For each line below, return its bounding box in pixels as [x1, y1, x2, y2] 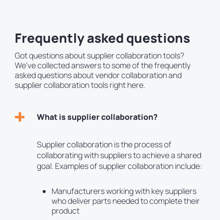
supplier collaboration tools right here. [15, 80, 145, 91]
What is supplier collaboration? [37, 111, 158, 123]
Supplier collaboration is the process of [37, 139, 171, 150]
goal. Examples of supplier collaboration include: [37, 161, 202, 172]
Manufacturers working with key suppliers [52, 186, 196, 197]
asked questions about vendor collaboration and [15, 70, 182, 81]
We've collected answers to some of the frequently [15, 60, 191, 71]
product [52, 205, 80, 217]
